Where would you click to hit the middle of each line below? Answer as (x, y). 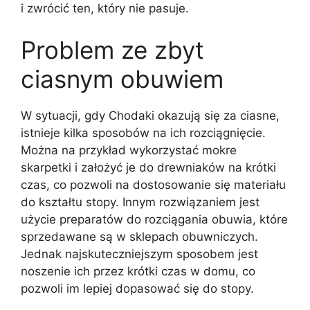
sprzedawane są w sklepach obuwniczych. (139, 236)
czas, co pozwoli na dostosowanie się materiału (153, 184)
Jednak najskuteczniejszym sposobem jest (139, 254)
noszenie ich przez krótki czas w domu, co (138, 271)
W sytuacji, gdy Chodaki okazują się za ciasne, (150, 115)
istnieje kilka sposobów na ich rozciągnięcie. (143, 133)
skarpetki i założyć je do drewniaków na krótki (148, 167)
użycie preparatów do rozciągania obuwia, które (154, 219)
